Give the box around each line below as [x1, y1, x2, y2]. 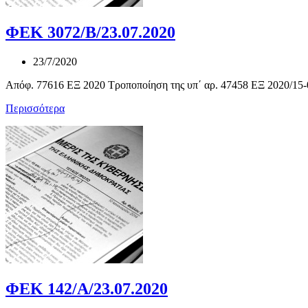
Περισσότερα [5, 102, 65, 115]
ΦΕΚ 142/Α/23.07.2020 [5, 280, 168, 298]
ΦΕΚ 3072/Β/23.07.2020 [5, 23, 175, 42]
